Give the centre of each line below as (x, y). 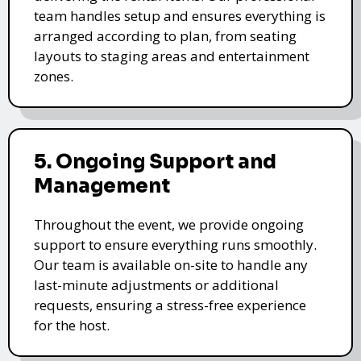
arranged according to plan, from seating (165, 35)
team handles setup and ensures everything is (180, 15)
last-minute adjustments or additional (156, 284)
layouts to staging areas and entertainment (172, 56)
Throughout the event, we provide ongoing (169, 224)
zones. (54, 76)
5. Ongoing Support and (155, 162)
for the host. (72, 325)
